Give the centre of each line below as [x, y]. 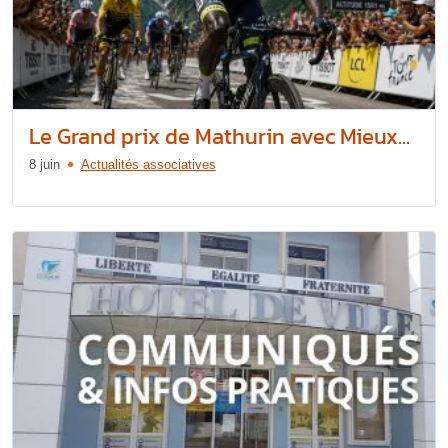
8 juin [44, 165]
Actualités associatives [148, 165]
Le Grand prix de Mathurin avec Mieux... [219, 137]
